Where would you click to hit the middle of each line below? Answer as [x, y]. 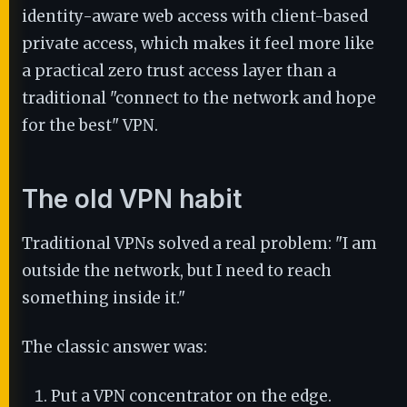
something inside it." [104, 298]
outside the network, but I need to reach [177, 271]
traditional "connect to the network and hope [199, 98]
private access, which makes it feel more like [198, 44]
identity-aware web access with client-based [195, 16]
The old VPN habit [132, 199]
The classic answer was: [114, 347]
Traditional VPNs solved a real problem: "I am [199, 243]
